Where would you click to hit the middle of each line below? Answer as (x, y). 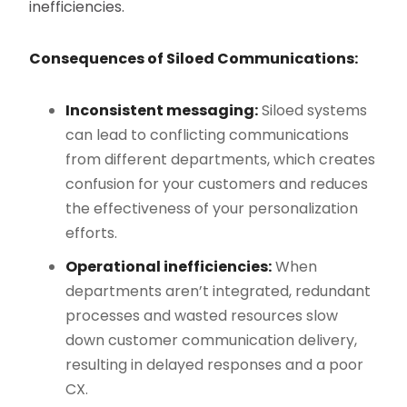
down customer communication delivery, (212, 341)
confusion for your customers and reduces (217, 184)
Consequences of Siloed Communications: (194, 59)
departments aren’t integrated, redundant (218, 292)
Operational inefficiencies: (169, 267)
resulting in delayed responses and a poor (215, 365)
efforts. (92, 233)
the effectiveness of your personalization (212, 209)
